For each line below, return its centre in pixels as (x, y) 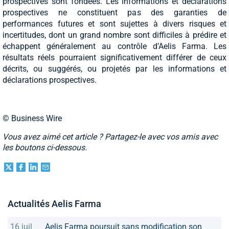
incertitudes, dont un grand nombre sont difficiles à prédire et (114, 35)
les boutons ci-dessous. (45, 148)
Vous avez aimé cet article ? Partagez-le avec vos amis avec (110, 137)
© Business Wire (32, 119)
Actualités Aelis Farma (54, 204)
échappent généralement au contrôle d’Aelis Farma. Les (114, 47)
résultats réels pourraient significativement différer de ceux (114, 58)
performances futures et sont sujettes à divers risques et (114, 24)
